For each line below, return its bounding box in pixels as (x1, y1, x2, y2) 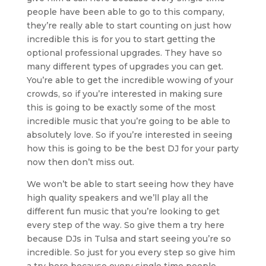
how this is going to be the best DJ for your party (26, 142, 239, 154)
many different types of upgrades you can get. (26, 61, 223, 72)
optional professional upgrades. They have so (26, 47, 222, 58)
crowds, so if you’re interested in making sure (26, 88, 223, 99)
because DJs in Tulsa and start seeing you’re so (26, 233, 231, 244)
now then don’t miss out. (26, 156, 134, 167)
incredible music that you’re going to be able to (26, 115, 230, 126)
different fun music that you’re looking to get (26, 205, 220, 217)
